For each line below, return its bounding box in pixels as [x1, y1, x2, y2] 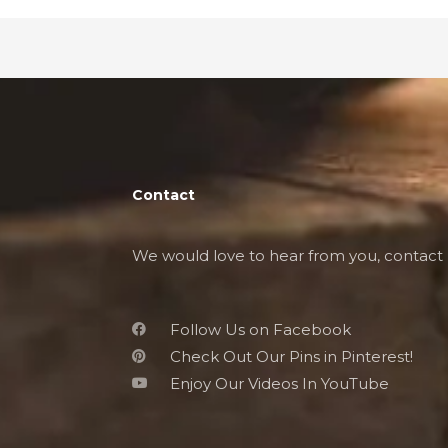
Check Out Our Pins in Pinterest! [169, 346, 413, 366]
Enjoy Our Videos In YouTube [169, 373, 389, 393]
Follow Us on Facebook [169, 319, 351, 339]
